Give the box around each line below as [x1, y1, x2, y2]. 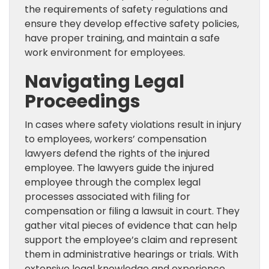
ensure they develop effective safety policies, [25, 17, 239, 31]
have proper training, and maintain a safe [25, 31, 220, 46]
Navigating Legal [25, 69, 184, 95]
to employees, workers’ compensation [25, 132, 207, 147]
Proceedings [25, 89, 141, 115]
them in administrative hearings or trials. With [25, 247, 238, 262]
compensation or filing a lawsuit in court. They [25, 204, 240, 219]
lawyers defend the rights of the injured [25, 147, 210, 161]
